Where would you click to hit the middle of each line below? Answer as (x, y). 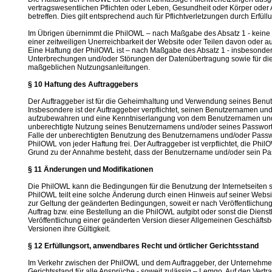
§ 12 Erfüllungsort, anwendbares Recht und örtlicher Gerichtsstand (143, 246)
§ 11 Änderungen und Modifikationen (90, 169)
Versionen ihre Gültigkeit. (69, 229)
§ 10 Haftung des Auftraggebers (83, 84)
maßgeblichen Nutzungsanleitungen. (89, 67)
